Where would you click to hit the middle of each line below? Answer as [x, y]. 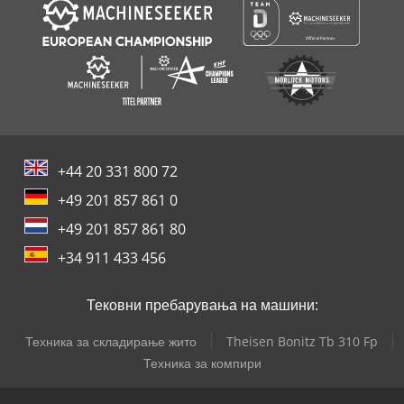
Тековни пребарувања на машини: [202, 304]
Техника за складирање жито [111, 341]
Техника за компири [202, 363]
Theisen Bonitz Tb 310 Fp [302, 341]
